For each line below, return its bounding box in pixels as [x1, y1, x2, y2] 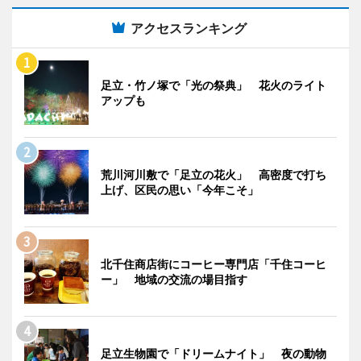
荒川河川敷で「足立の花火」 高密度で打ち [101, 167, 326, 181]
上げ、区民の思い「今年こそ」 [101, 182, 259, 197]
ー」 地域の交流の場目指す [101, 272, 247, 286]
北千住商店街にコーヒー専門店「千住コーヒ [101, 256, 326, 271]
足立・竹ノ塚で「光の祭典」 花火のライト [101, 77, 326, 92]
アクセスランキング [131, 19, 247, 36]
